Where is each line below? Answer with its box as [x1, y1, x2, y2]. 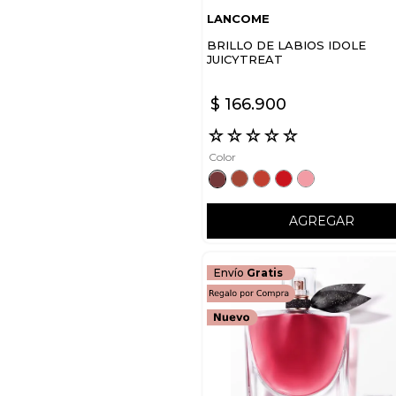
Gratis [247, 266, 283, 280]
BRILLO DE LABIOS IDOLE [207, 38, 366, 53]
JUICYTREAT [207, 52, 283, 67]
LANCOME [207, 11, 270, 27]
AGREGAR [288, 212, 354, 229]
